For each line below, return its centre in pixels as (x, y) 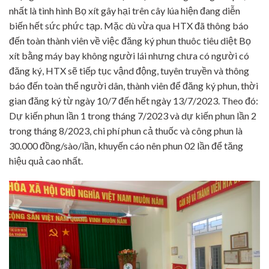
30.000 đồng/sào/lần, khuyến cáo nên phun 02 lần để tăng (126, 145)
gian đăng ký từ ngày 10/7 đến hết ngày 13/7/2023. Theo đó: (134, 100)
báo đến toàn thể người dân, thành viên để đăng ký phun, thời (134, 85)
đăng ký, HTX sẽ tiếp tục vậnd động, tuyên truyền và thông (129, 70)
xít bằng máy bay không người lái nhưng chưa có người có (129, 55)
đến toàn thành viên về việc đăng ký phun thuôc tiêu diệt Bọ (130, 40)
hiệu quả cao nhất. (46, 160)
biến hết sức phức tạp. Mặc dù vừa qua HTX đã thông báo (129, 25)
